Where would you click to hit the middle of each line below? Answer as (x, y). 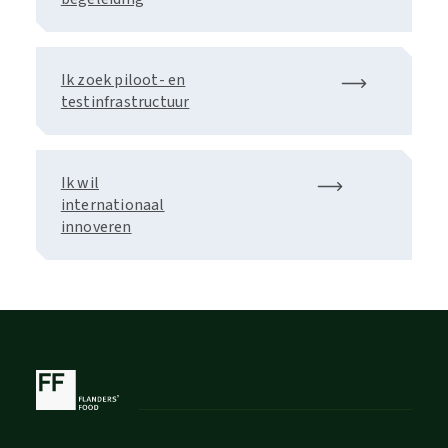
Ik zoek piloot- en (123, 80)
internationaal (112, 205)
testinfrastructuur (125, 102)
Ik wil (79, 183)
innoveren (96, 227)
